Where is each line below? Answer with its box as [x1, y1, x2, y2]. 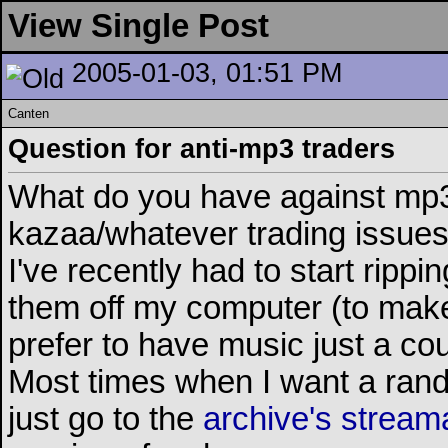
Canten [8, 106, 49, 121]
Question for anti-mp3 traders [8, 134, 395, 164]
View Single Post [8, 8, 269, 44]
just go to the [8, 401, 203, 438]
